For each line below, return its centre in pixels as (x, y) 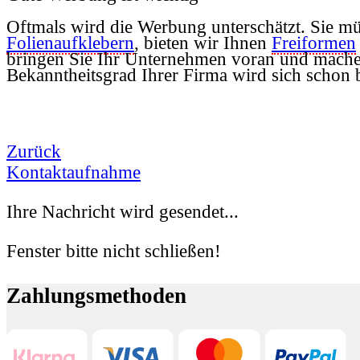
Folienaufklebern (70, 43)
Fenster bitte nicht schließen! (114, 251)
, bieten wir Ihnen (203, 43)
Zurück (34, 151)
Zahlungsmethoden (96, 295)
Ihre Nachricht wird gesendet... (123, 211)
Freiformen (314, 43)
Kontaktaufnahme (74, 172)
